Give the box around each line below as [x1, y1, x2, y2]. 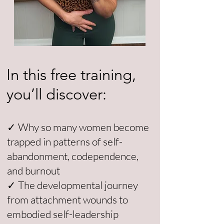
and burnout [7, 164, 60, 177]
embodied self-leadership [7, 207, 118, 220]
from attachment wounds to [7, 193, 128, 206]
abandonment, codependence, [7, 149, 138, 162]
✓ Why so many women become [7, 120, 149, 133]
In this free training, [6, 65, 136, 84]
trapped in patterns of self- [7, 135, 122, 148]
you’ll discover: [6, 85, 106, 103]
